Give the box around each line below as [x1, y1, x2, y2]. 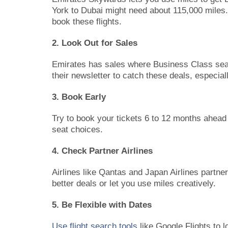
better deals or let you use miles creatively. [52, 178, 216, 188]
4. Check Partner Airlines [52, 146, 153, 156]
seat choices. [52, 124, 103, 134]
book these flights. [52, 16, 122, 26]
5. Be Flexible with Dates [52, 199, 152, 210]
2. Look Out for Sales [52, 38, 137, 48]
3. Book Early [52, 92, 106, 102]
